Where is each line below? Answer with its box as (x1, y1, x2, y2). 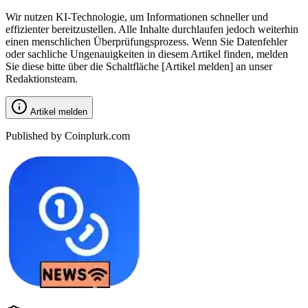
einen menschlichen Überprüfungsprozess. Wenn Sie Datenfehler (5, 36, 287, 48)
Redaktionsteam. (5, 73, 78, 85)
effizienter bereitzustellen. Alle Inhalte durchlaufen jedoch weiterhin (5, 23, 298, 36)
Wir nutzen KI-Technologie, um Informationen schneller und (5, 11, 268, 23)
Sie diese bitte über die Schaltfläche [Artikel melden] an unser (5, 60, 272, 73)
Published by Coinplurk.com (5, 130, 130, 142)
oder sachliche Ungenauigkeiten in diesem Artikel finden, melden (5, 48, 288, 60)
